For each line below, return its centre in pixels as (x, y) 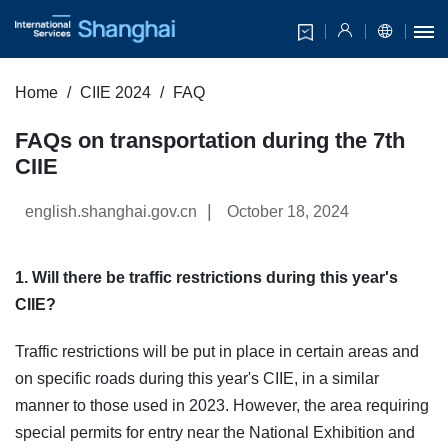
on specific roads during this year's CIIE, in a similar (197, 379)
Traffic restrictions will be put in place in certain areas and (217, 352)
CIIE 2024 (115, 93)
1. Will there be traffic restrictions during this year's (206, 278)
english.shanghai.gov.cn (111, 212)
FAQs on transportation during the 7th (210, 141)
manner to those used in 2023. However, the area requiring (222, 406)
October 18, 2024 (288, 212)
